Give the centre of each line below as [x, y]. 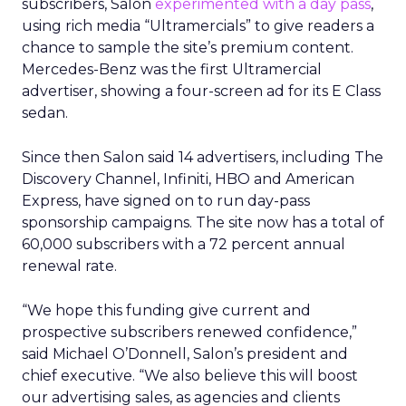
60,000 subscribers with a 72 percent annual [184, 244]
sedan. [45, 113]
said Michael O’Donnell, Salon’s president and [185, 354]
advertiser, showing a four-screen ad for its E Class [201, 91]
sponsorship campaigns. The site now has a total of [203, 222]
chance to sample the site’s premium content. [188, 48]
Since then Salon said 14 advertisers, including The [203, 157]
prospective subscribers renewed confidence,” [189, 332]
